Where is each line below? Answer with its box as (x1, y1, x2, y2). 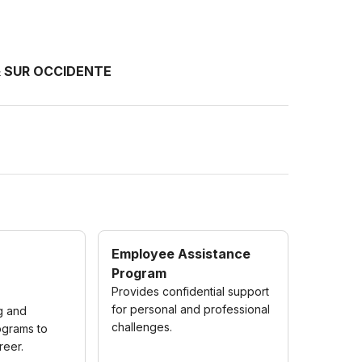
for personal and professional (112, 302, 271, 316)
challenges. (112, 320, 173, 334)
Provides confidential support (112, 284, 270, 298)
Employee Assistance (112, 246, 251, 262)
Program (112, 265, 167, 281)
